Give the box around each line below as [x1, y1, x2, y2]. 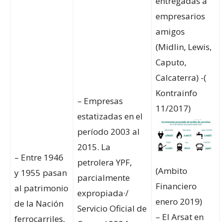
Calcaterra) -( [156, 72, 206, 84]
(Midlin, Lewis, [156, 41, 212, 53]
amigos [156, 26, 185, 38]
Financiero [156, 180, 197, 192]
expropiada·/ [77, 187, 128, 199]
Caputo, [156, 56, 186, 68]
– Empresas [77, 95, 123, 107]
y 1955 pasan [14, 167, 67, 179]
